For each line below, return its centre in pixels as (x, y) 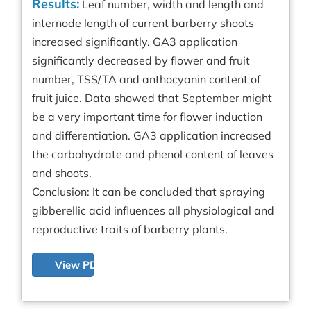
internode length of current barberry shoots (143, 23)
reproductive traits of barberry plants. (130, 229)
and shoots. (62, 173)
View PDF (79, 265)
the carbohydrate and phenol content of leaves (153, 154)
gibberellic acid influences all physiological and (153, 211)
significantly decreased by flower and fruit (141, 61)
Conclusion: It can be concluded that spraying (149, 192)
